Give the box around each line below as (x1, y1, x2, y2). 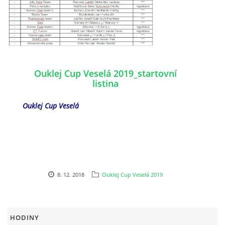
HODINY (10, 212, 39, 222)
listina (92, 77, 119, 89)
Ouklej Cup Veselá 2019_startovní (34, 67, 177, 79)
